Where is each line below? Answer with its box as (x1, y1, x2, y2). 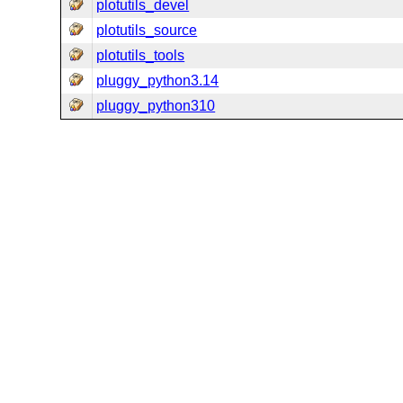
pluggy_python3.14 (96, 73, 219, 88)
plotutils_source (96, 22, 198, 38)
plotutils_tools (96, 48, 185, 63)
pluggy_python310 (96, 98, 216, 113)
